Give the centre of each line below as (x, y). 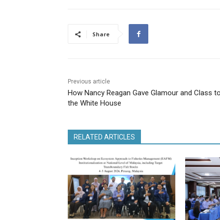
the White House (95, 103)
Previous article (89, 82)
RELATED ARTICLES (104, 137)
